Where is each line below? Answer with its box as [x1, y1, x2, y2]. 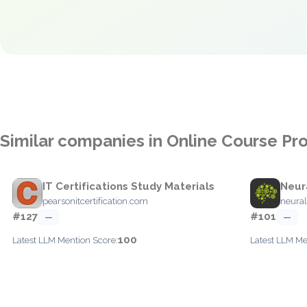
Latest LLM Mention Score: [12, 235, 118, 245]
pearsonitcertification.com [42, 196, 148, 206]
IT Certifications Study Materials [42, 180, 214, 193]
